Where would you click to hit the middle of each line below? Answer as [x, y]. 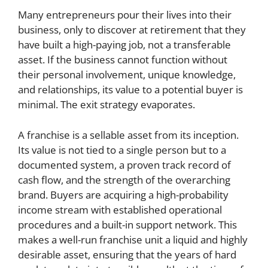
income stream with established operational [120, 209]
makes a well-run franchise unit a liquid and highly [133, 239]
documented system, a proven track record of [124, 165]
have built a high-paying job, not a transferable [124, 45]
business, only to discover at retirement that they [132, 30]
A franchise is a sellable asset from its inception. [128, 135]
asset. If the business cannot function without [123, 60]
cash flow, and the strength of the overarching [124, 179]
